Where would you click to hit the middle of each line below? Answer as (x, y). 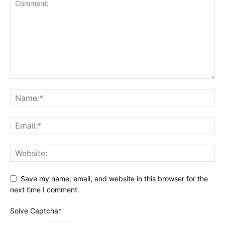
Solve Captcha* (36, 211)
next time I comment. (45, 190)
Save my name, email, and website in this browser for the (114, 178)
